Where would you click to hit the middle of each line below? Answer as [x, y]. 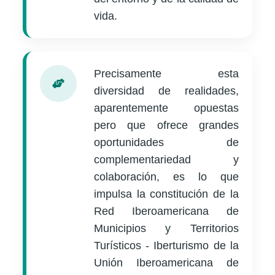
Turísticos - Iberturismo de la [166, 246]
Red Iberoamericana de [166, 211]
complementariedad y [166, 160]
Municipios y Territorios [166, 229]
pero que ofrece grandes [166, 126]
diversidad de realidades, [166, 91]
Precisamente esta [166, 74]
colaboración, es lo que [166, 177]
